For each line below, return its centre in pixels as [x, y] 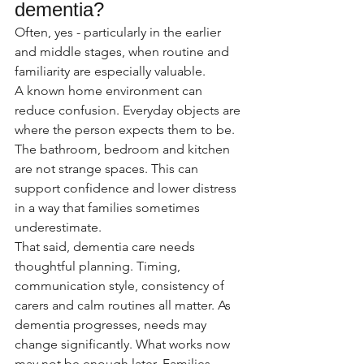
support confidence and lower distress [127, 188]
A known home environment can [110, 91]
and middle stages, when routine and [123, 52]
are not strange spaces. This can [108, 169]
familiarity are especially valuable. [110, 71]
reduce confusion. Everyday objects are [129, 110]
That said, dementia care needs [106, 247]
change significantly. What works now [124, 344]
